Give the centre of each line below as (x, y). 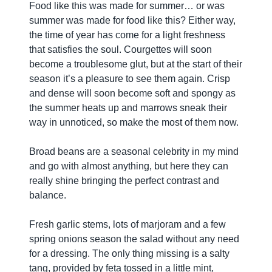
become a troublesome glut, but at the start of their (136, 64)
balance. (49, 195)
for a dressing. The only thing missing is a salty (129, 253)
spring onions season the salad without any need (134, 239)
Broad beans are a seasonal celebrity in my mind (134, 151)
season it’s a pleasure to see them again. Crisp (130, 79)
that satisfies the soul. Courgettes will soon (121, 49)
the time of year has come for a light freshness (127, 35)
